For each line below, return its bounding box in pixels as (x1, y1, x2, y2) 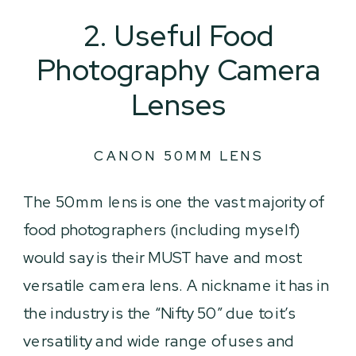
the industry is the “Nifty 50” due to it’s (23, 303, 296, 323)
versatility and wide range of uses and (23, 331, 296, 351)
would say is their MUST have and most (23, 247, 302, 268)
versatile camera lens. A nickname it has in (23, 275, 330, 296)
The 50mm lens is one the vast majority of (23, 192, 324, 212)
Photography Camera (37, 51, 321, 90)
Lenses (130, 86, 226, 124)
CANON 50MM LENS (94, 147, 264, 165)
